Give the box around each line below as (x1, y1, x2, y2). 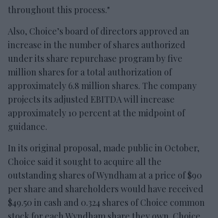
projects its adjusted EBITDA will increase (8, 93, 175, 105)
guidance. (8, 120, 47, 132)
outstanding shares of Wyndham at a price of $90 (8, 169, 202, 181)
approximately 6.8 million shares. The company (8, 79, 197, 91)
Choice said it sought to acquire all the (8, 155, 162, 167)
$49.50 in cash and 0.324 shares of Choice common (8, 196, 205, 208)
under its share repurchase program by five (8, 52, 182, 64)
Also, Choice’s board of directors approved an (8, 25, 189, 37)
